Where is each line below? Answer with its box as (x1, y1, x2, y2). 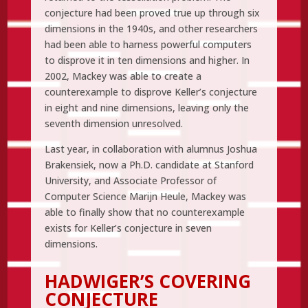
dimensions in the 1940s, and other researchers (44, 21, 258, 35)
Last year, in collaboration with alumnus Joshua (44, 142, 257, 155)
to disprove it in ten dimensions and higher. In (44, 53, 250, 67)
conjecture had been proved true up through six (44, 5, 260, 19)
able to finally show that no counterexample (44, 205, 245, 219)
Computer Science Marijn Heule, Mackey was (44, 189, 246, 203)
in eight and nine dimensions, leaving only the (44, 100, 249, 114)
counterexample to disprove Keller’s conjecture (44, 85, 257, 98)
